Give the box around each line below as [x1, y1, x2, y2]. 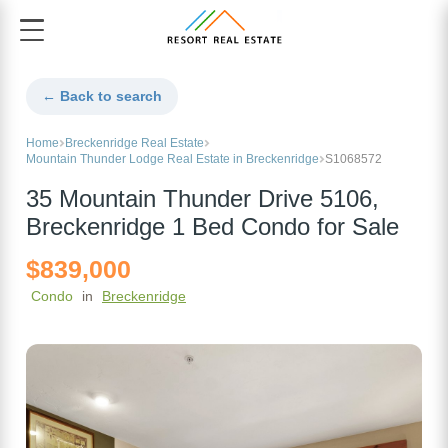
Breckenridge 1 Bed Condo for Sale [26, 214, 399, 241]
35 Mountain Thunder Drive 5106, [26, 186, 379, 213]
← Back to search [42, 88, 162, 105]
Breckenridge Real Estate [65, 136, 204, 151]
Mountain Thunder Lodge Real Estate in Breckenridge [26, 152, 319, 167]
